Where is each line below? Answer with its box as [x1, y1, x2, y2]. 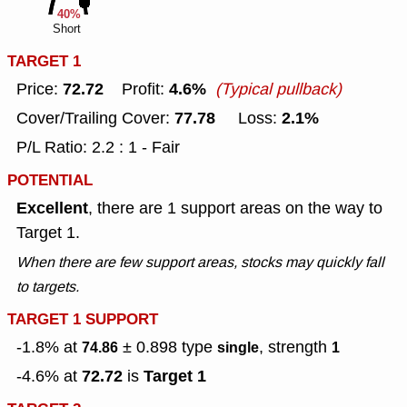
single [217, 337, 259, 359]
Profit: [104, 78, 169, 101]
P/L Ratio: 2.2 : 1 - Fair [16, 136, 180, 159]
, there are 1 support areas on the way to [88, 197, 382, 220]
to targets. [16, 277, 79, 297]
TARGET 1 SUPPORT [7, 308, 158, 332]
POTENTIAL [7, 169, 93, 193]
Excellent [16, 196, 88, 221]
